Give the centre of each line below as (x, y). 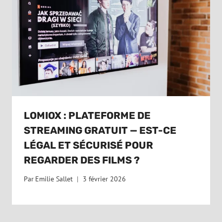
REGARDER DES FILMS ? (82, 160)
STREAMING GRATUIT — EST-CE (100, 130)
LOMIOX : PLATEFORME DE (87, 115)
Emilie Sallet (54, 179)
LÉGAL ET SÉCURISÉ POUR (88, 145)
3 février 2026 (105, 179)
